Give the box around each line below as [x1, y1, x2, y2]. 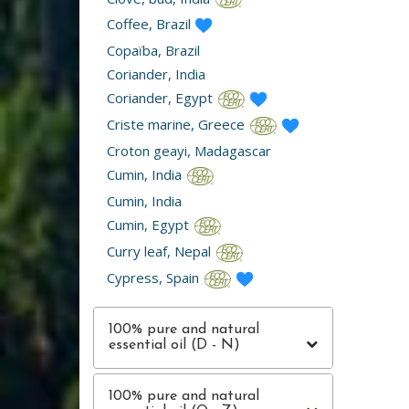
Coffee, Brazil [107, 15, 194, 34]
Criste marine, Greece [107, 115, 248, 134]
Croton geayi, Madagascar [107, 142, 271, 161]
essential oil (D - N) [109, 338, 240, 353]
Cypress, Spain [107, 268, 203, 288]
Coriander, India [107, 65, 205, 84]
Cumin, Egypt [107, 215, 193, 235]
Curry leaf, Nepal [107, 242, 215, 261]
